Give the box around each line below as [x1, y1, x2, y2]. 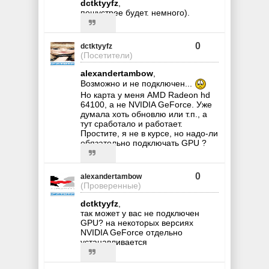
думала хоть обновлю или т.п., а [80, 109, 207, 119]
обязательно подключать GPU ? [80, 138, 207, 148]
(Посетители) [80, 50, 133, 60]
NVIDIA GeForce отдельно [80, 227, 183, 237]
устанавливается [80, 237, 147, 247]
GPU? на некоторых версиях [80, 217, 193, 228]
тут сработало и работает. [80, 118, 183, 128]
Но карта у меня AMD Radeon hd [80, 89, 210, 100]
